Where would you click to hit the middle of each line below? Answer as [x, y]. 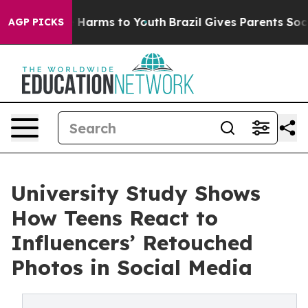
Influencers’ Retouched [132, 243]
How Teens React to [114, 218]
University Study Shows [136, 193]
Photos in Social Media [132, 267]
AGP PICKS [36, 22]
